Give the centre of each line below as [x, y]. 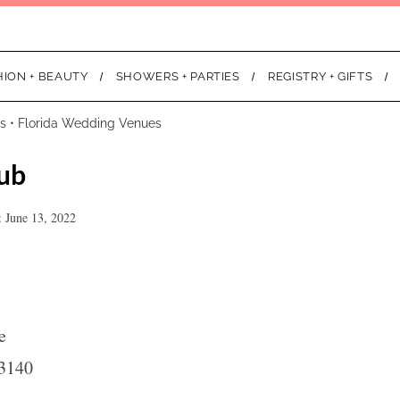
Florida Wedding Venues [90, 123]
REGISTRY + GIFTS [320, 76]
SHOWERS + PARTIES [178, 76]
